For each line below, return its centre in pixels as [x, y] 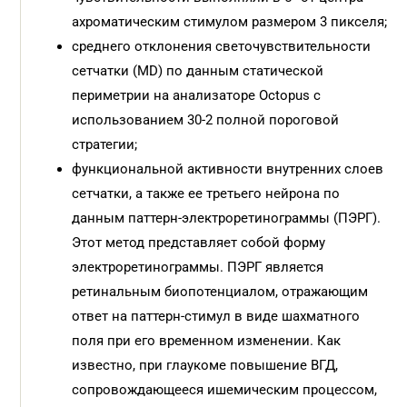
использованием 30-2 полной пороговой [206, 120]
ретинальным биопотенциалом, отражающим [220, 292]
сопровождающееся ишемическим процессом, [225, 390]
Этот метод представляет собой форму [199, 243]
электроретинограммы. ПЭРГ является [198, 267]
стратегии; [105, 144]
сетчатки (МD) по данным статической [198, 71]
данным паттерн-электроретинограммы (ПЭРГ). [227, 218]
